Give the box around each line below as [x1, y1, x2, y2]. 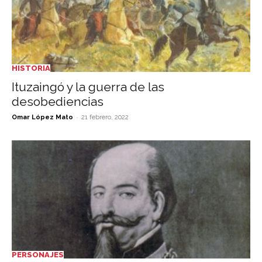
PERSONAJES [12, 250, 64, 259]
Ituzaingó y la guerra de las [12, 80, 164, 95]
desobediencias [12, 94, 104, 109]
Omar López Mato [12, 113, 73, 122]
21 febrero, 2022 [81, 113, 129, 122]
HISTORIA [12, 64, 50, 73]
